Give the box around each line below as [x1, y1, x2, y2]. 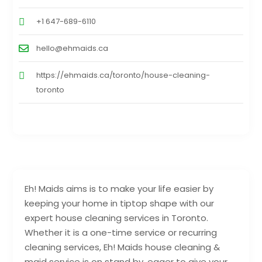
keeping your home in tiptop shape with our [25, 196, 215, 209]
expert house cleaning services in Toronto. [25, 211, 209, 224]
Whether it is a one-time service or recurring [25, 226, 218, 239]
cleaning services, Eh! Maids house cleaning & [25, 240, 220, 253]
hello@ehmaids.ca [36, 42, 109, 54]
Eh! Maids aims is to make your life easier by [25, 182, 214, 195]
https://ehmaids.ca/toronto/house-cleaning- [36, 69, 211, 81]
